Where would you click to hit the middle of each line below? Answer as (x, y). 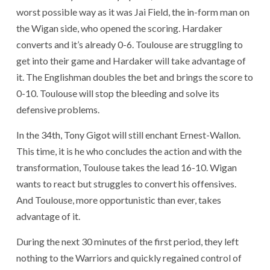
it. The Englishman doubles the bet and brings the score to (135, 77)
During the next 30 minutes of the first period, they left (127, 242)
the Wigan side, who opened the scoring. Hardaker (119, 28)
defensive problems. (58, 110)
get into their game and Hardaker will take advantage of (131, 61)
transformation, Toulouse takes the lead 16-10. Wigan (127, 168)
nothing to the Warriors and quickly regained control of (129, 258)
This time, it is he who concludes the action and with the (129, 151)
